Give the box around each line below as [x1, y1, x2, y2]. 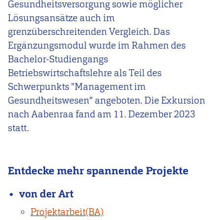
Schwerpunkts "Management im [8, 81, 146, 93]
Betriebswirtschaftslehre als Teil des [8, 67, 162, 80]
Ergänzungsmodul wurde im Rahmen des [8, 39, 186, 52]
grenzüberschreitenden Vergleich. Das [8, 26, 170, 38]
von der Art [19, 187, 74, 201]
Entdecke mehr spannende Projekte [8, 164, 189, 178]
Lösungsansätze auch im [8, 12, 115, 25]
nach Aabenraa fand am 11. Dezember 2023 [8, 108, 195, 121]
